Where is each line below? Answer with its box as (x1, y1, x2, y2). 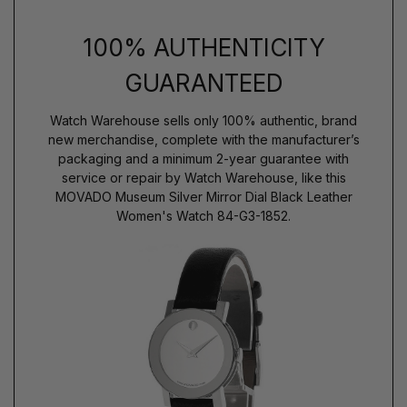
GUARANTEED (124, 68, 283, 97)
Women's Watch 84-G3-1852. (116, 207, 291, 223)
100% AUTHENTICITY (82, 33, 325, 62)
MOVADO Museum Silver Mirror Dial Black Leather (55, 188, 352, 204)
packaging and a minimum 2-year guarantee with (58, 150, 349, 166)
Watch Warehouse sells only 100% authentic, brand (50, 112, 357, 128)
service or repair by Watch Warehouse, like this (61, 169, 346, 185)
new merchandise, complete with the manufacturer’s (47, 131, 360, 147)
